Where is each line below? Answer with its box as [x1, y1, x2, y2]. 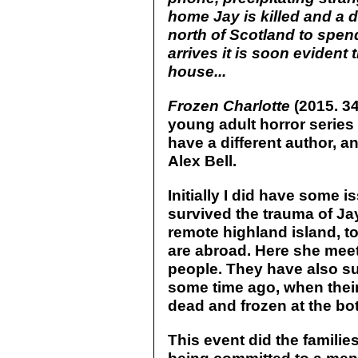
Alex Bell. [168, 152, 237, 169]
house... [168, 62, 226, 80]
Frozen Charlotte [168, 97, 290, 114]
